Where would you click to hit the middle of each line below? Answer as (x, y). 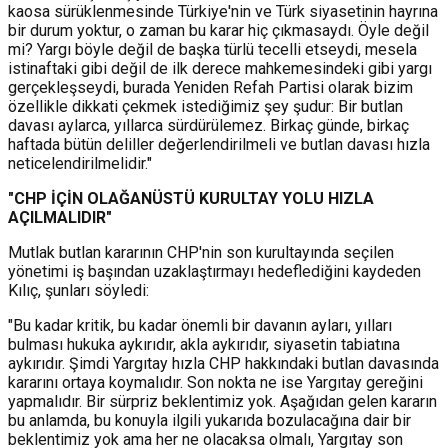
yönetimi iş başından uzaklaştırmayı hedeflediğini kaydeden (214, 271)
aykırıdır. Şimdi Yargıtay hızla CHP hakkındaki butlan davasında (223, 363)
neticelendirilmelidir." (80, 163)
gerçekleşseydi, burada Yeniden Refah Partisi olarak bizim (210, 87)
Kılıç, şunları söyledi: (78, 290)
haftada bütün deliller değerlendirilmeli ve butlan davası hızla (219, 144)
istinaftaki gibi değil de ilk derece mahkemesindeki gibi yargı (220, 68)
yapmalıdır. (47, 401)
